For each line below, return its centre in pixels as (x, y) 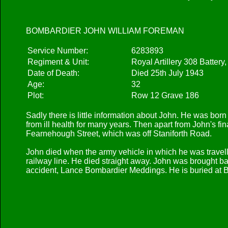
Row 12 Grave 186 (165, 95)
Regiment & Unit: (58, 62)
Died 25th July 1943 (167, 73)
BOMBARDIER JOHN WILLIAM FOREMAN (105, 31)
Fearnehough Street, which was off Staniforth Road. (119, 134)
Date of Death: (53, 73)
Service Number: (58, 51)
